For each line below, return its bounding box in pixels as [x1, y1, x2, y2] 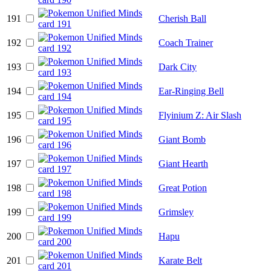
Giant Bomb [158, 134, 206, 145]
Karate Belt [158, 255, 202, 266]
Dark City [158, 61, 197, 72]
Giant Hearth [158, 158, 208, 169]
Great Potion [158, 182, 207, 193]
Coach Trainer [158, 37, 213, 48]
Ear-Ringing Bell [158, 85, 224, 96]
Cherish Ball [158, 13, 206, 24]
